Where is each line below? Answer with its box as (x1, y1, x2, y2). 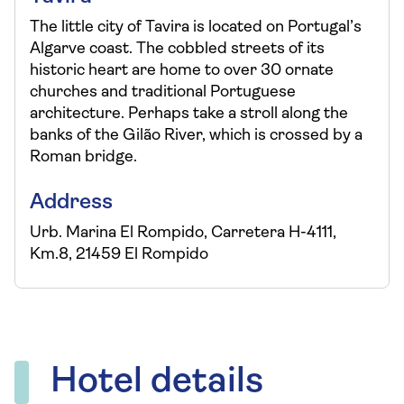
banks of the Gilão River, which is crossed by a (30, 127, 363, 144)
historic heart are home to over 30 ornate (30, 62, 334, 79)
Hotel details (50, 364, 263, 400)
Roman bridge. (30, 149, 137, 166)
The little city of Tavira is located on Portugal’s (30, 19, 362, 36)
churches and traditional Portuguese (30, 84, 296, 101)
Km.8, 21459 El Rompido (30, 246, 208, 263)
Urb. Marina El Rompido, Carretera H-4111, (30, 225, 336, 242)
